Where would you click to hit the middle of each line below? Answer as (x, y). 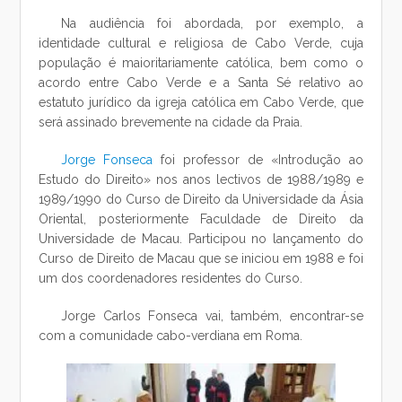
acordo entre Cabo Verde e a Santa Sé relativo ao (201, 83)
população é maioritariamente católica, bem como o (201, 63)
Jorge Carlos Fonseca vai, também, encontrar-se (212, 316)
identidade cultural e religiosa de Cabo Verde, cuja (201, 43)
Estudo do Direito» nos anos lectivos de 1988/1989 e (201, 179)
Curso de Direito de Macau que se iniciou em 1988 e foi (201, 258)
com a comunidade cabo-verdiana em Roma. (171, 336)
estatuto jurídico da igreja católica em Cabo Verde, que (201, 102)
